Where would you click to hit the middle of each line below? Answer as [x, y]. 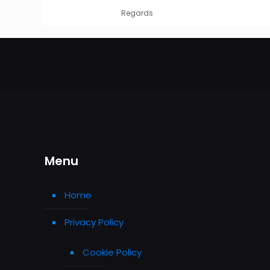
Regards [137, 13]
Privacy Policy [94, 222]
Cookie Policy [112, 252]
